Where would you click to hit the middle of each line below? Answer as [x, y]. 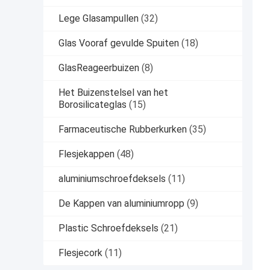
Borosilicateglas [93, 105]
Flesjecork [80, 253]
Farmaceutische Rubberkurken [123, 130]
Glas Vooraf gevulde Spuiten [119, 43]
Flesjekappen [86, 154]
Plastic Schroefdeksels [108, 228]
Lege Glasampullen [99, 19]
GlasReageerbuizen [99, 68]
